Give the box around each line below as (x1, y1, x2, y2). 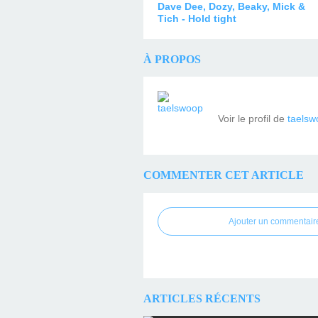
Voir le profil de (218, 113, 287, 125)
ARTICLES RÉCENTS (143, 291, 261, 305)
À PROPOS (143, 52, 201, 66)
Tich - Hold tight (158, 12, 236, 24)
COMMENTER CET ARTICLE (143, 168, 304, 182)
